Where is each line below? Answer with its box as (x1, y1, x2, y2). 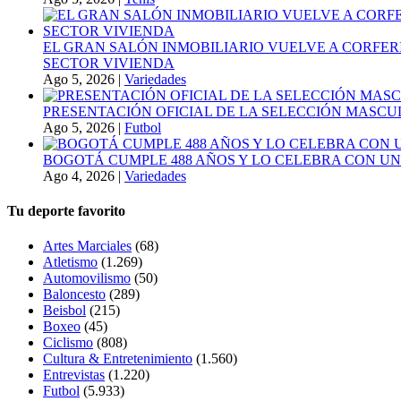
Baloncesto (43, 286, 106, 303)
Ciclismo (43, 335, 93, 351)
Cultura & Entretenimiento (43, 351, 192, 367)
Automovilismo (43, 270, 131, 286)
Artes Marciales (43, 238, 132, 254)
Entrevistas (43, 367, 105, 383)
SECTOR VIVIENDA (43, 55, 175, 71)
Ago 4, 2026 (43, 167, 115, 183)
